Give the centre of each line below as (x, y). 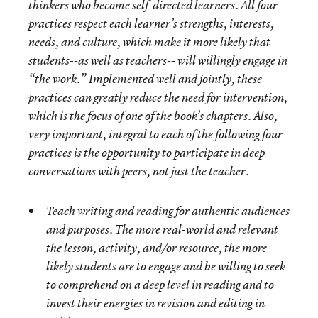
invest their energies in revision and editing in (155, 303)
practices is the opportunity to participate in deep (147, 153)
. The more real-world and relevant (194, 229)
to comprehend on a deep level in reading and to (160, 285)
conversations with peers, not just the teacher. (139, 171)
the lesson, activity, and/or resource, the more (157, 248)
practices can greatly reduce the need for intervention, (158, 97)
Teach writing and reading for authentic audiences (168, 211)
